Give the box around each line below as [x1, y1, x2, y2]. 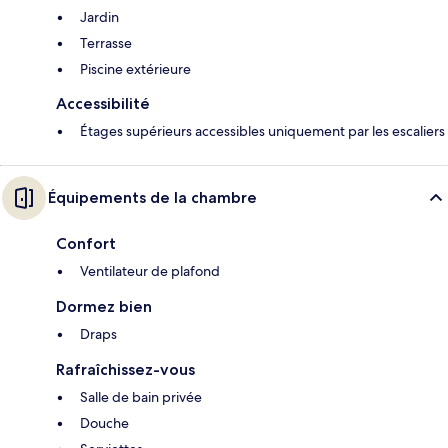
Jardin [80, 8, 119, 27]
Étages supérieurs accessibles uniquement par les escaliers [80, 122, 445, 141]
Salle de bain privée [80, 388, 202, 407]
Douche [80, 414, 129, 433]
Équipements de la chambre [48, 188, 257, 208]
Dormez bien [56, 297, 152, 317]
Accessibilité [56, 94, 150, 114]
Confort [56, 234, 116, 254]
